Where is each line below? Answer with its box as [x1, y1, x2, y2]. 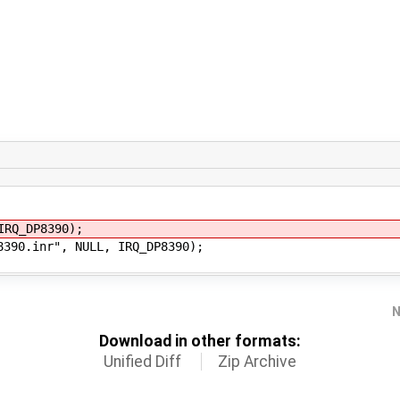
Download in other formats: [99, 331, 301, 350]
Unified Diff [104, 352, 182, 371]
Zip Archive [217, 352, 296, 371]
